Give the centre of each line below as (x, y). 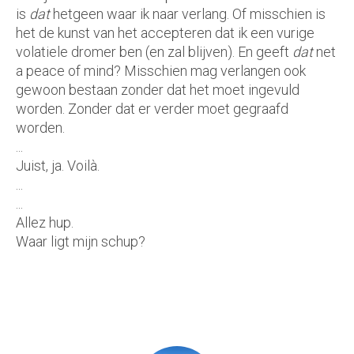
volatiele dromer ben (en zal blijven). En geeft (154, 52)
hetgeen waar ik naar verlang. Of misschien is (188, 14)
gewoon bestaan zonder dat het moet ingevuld (158, 90)
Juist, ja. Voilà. (58, 166)
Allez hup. (45, 222)
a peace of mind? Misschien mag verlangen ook (161, 71)
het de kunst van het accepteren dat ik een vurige (165, 33)
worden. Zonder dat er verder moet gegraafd (152, 109)
